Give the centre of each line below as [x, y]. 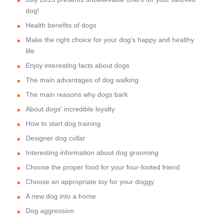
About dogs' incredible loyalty [70, 109]
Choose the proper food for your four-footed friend [103, 167]
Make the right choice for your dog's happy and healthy [110, 39]
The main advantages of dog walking [82, 80]
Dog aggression [50, 210]
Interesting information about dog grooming [92, 152]
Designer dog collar [55, 138]
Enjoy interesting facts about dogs [77, 65]
